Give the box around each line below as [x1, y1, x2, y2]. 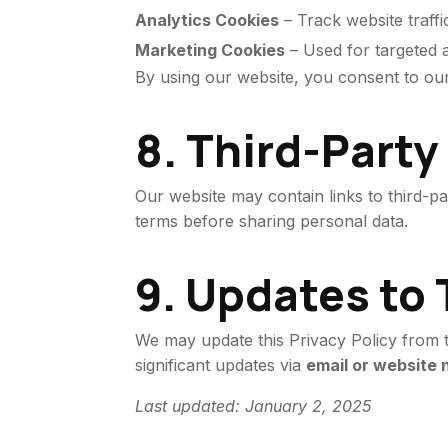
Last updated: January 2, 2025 [135, 396, 372, 416]
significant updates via [135, 355, 307, 375]
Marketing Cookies [135, 40, 286, 60]
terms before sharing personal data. [135, 211, 409, 231]
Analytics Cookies [135, 10, 280, 30]
